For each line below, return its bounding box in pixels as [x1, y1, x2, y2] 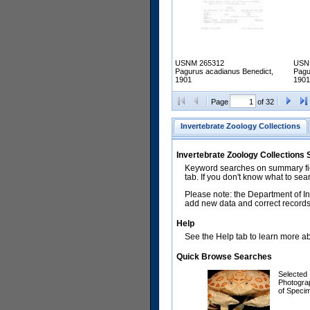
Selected [278, 270, 307, 279]
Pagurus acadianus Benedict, [175, 67, 273, 76]
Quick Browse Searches [176, 252, 272, 262]
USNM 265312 [175, 59, 224, 68]
